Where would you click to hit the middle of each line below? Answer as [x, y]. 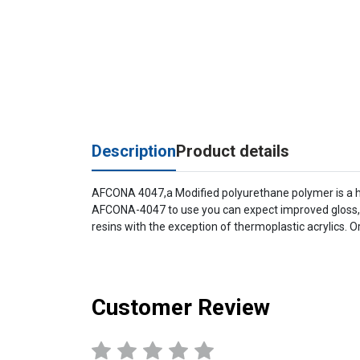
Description [134, 151]
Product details [233, 151]
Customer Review [181, 307]
